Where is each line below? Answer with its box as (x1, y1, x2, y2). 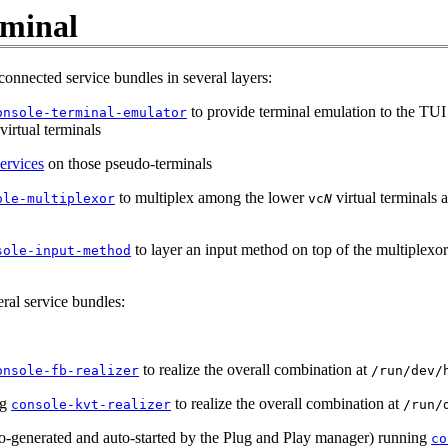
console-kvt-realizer (11, 397, 171, 413)
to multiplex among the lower (115, 189, 308, 207)
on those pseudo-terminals (44, 155, 212, 173)
